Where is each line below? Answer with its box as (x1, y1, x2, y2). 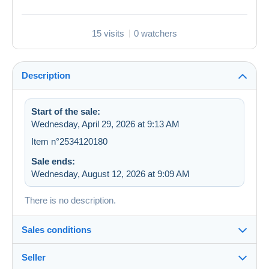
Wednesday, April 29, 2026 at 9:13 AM (31, 119, 180, 130)
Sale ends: (31, 156, 75, 167)
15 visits (92, 28, 124, 39)
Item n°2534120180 (31, 136, 107, 147)
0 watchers (134, 28, 177, 39)
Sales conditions (22, 225, 91, 235)
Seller (22, 252, 46, 263)
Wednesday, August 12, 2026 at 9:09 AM (31, 169, 190, 180)
